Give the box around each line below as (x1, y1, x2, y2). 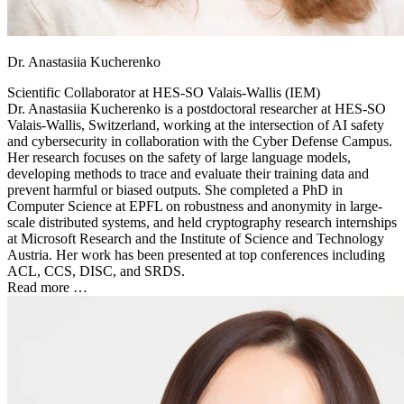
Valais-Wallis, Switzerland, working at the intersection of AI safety (7, 117, 384, 133)
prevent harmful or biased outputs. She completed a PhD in (7, 182, 343, 198)
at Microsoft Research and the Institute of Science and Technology (7, 231, 384, 247)
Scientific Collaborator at (7, 85, 152, 101)
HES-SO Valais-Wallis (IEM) (152, 85, 320, 101)
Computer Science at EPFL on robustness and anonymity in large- (7, 198, 382, 215)
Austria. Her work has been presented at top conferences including (7, 247, 385, 263)
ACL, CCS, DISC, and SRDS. (7, 263, 185, 280)
